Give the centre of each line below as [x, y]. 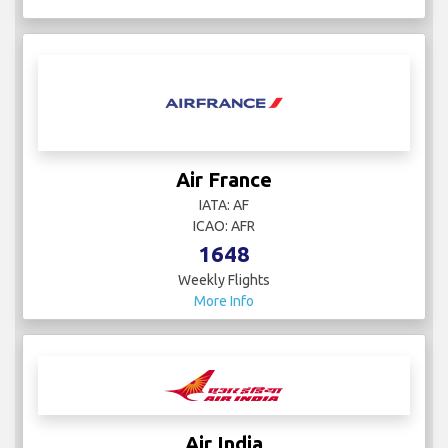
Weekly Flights [224, 280]
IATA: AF [224, 205]
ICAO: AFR [224, 226]
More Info [224, 301]
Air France [224, 180]
